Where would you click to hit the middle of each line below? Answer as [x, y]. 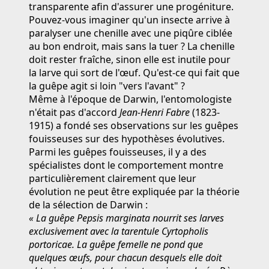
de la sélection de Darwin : [88, 204]
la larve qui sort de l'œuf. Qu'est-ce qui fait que [134, 72]
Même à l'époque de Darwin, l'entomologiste [130, 99]
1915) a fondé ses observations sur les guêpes [134, 125]
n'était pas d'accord [74, 112]
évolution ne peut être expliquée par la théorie [134, 191]
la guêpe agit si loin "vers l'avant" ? [107, 86]
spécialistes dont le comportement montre [126, 165]
